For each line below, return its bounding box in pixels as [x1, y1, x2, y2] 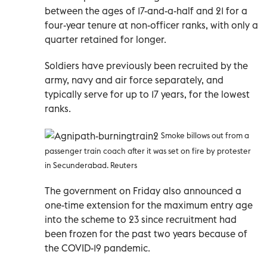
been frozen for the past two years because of [45, 228, 247, 240]
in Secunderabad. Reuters [45, 160, 137, 170]
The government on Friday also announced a [45, 185, 241, 197]
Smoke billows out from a [161, 131, 249, 141]
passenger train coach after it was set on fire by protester [45, 146, 251, 156]
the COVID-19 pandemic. [45, 242, 150, 254]
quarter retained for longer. [45, 33, 166, 46]
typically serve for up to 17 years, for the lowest [45, 88, 250, 101]
